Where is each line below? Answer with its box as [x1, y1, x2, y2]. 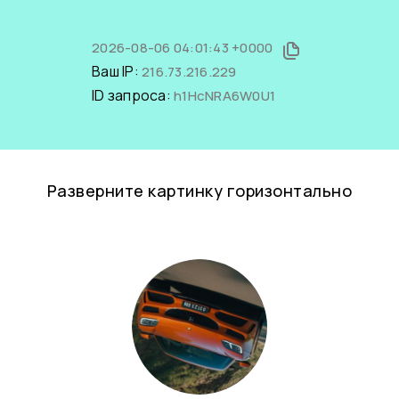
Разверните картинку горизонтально [46, 180, 353, 201]
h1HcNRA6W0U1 [174, 86, 275, 105]
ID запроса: [92, 85, 174, 105]
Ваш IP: [92, 61, 142, 81]
